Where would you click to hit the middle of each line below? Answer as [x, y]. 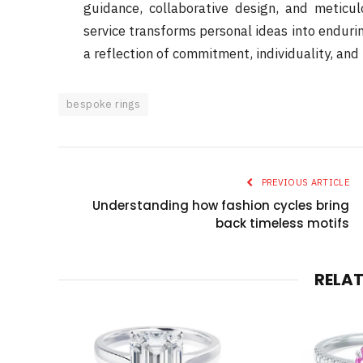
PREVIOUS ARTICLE [304, 183]
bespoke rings [104, 105]
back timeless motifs [282, 224]
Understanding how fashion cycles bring [221, 206]
